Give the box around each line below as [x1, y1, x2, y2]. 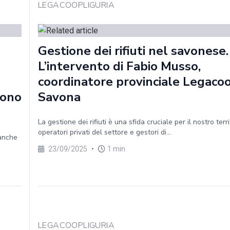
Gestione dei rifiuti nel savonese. [38, 43, 228, 59]
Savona [38, 89, 81, 105]
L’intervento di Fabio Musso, [38, 58, 201, 74]
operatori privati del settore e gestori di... [38, 127, 171, 137]
